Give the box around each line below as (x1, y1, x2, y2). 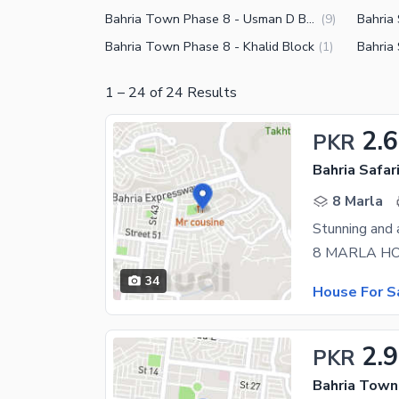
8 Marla (332, 191, 383, 211)
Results (183, 83, 237, 102)
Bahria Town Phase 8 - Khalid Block (105, 37, 314, 55)
